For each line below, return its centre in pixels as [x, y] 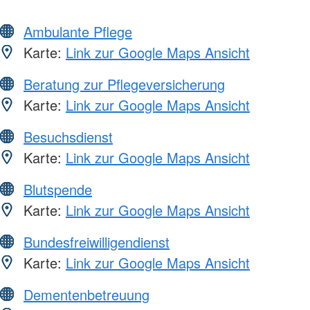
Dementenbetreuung [86, 294]
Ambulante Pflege [78, 31]
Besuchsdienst [68, 136]
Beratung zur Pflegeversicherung [124, 84]
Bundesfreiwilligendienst [97, 241]
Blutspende [58, 189]
